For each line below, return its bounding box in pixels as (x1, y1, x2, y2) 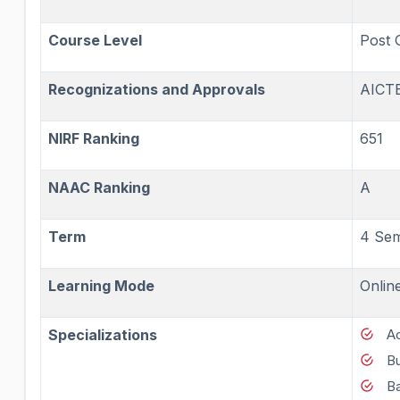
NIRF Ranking (48, 129, 139, 147)
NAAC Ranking (48, 178, 150, 196)
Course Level (48, 30, 142, 49)
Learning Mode (48, 276, 154, 295)
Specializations (48, 325, 157, 344)
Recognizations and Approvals (48, 79, 265, 98)
